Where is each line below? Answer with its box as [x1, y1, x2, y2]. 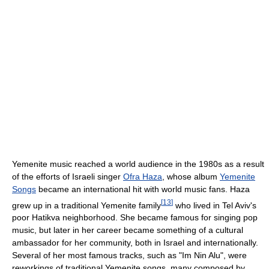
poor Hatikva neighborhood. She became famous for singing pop [12, 213, 258, 223]
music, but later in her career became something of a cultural [12, 225, 243, 235]
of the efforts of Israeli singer [12, 171, 123, 181]
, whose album [162, 171, 220, 181]
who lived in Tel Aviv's [173, 200, 256, 210]
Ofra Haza [123, 171, 162, 181]
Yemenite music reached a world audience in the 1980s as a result [12, 159, 264, 169]
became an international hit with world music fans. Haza [36, 184, 250, 194]
